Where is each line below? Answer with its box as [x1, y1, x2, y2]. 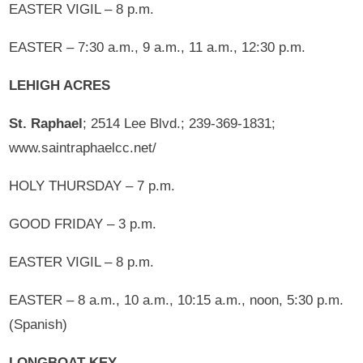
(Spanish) [9, 316, 68, 332]
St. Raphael [9, 115, 83, 131]
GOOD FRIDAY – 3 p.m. [9, 216, 157, 232]
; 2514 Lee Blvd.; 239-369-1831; [83, 115, 276, 131]
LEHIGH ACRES [9, 77, 111, 93]
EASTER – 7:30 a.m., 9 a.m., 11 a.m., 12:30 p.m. [9, 39, 306, 55]
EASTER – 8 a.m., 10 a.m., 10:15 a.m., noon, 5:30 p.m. [9, 292, 344, 308]
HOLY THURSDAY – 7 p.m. [9, 177, 176, 194]
